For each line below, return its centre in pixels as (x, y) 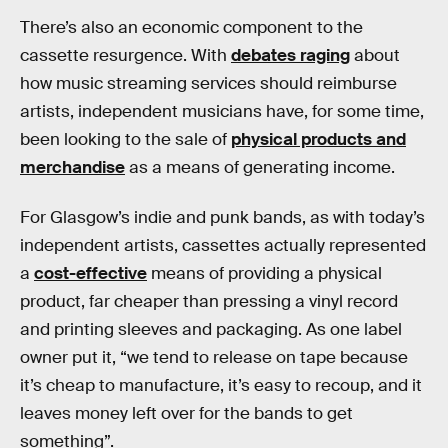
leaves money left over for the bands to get (186, 413)
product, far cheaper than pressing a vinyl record (209, 301)
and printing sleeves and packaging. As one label (211, 329)
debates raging (290, 56)
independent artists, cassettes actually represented (223, 245)
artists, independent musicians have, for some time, (222, 112)
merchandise (72, 168)
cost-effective (90, 273)
